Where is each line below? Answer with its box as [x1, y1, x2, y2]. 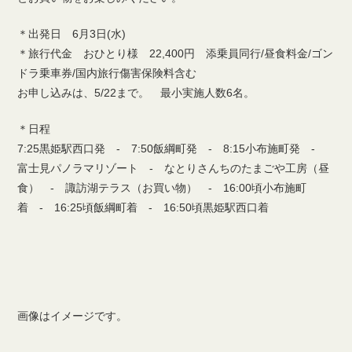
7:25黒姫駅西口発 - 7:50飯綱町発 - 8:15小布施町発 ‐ [17, 142, 327, 155]
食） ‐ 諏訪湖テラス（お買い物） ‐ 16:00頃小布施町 [17, 181, 307, 194]
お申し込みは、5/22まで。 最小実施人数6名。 [17, 86, 255, 99]
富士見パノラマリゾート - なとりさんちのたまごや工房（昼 [17, 162, 330, 174]
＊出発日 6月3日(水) [17, 27, 126, 40]
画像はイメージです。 [17, 310, 128, 322]
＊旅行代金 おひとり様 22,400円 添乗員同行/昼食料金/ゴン [17, 47, 334, 60]
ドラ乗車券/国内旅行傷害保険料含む [17, 67, 197, 79]
